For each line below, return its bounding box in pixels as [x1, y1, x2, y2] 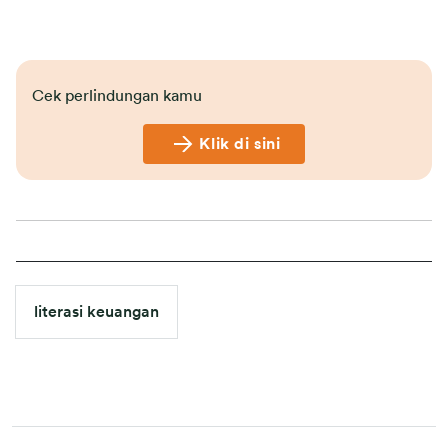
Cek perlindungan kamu [32, 88, 202, 104]
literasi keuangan [34, 304, 159, 320]
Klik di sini [199, 136, 281, 152]
